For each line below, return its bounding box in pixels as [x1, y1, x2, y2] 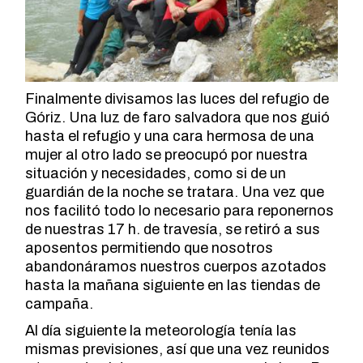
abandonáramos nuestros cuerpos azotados [25, 258, 327, 275]
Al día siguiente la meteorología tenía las [25, 322, 297, 339]
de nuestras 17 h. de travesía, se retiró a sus [25, 220, 321, 237]
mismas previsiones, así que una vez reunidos [25, 340, 331, 357]
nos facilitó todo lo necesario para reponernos [25, 202, 335, 219]
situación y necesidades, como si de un [25, 164, 287, 181]
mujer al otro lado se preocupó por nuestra [25, 146, 309, 163]
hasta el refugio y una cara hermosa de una [25, 127, 315, 144]
